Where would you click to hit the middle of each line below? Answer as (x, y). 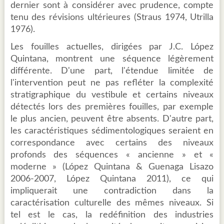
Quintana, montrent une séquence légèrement (112, 59)
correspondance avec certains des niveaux (112, 143)
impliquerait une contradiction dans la (112, 191)
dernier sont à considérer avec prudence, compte (112, 6)
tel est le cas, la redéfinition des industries (112, 215)
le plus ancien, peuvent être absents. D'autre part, (112, 119)
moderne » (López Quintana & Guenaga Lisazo (112, 167)
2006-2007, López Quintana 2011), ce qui (112, 179)
